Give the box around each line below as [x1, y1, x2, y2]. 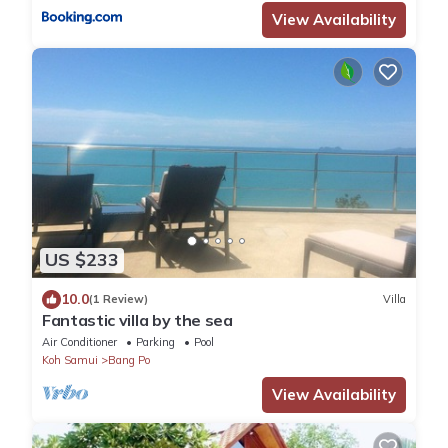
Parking [136, 334, 175, 349]
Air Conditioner [42, 334, 117, 349]
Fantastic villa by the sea [42, 309, 233, 330]
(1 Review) [89, 292, 148, 307]
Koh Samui [42, 352, 98, 367]
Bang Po [108, 352, 150, 367]
